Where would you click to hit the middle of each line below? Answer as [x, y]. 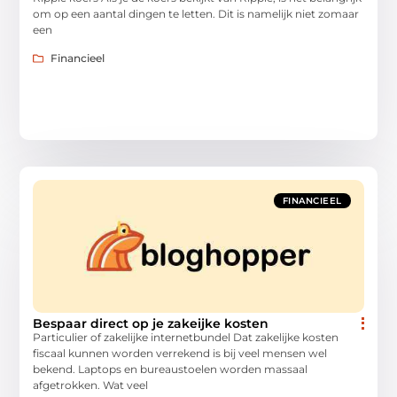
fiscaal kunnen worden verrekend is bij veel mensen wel [180, 354]
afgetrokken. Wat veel [91, 385]
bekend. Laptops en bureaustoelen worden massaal [171, 370]
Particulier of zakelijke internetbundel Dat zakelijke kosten [186, 338]
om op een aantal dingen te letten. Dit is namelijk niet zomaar [196, 13]
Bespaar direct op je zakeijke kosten [151, 324]
